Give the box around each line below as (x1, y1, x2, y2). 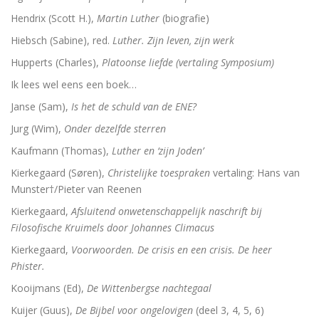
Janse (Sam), (11, 100, 71, 113)
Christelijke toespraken (108, 166, 210, 179)
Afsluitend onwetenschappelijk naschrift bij (71, 204, 262, 218)
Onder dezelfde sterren (64, 122, 166, 135)
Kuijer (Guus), (11, 303, 75, 317)
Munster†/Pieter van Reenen (11, 182, 142, 196)
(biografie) (159, 11, 209, 25)
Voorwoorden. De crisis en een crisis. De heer (71, 243, 272, 256)
